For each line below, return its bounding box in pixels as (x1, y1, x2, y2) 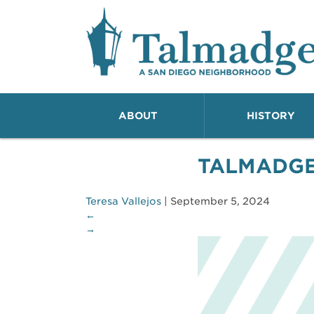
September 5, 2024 (170, 196, 270, 207)
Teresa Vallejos (86, 196, 161, 207)
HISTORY (247, 110, 295, 122)
